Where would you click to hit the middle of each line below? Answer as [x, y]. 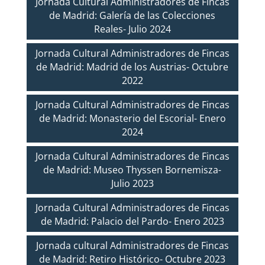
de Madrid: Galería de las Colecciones [132, 15]
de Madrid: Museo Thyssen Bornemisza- [132, 169]
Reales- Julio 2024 [132, 29]
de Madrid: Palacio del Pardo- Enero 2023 [132, 221]
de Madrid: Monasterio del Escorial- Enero [132, 118]
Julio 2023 [132, 183]
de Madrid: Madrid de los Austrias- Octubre [132, 67]
